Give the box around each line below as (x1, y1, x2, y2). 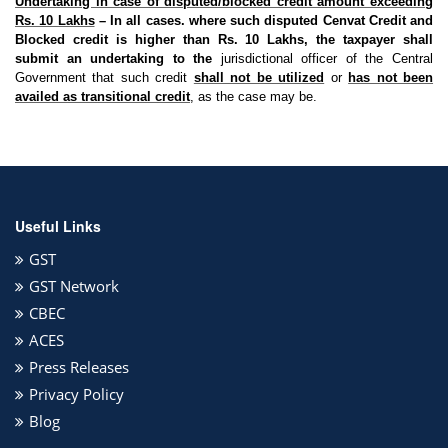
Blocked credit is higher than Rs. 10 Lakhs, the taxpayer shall (15, 31, 433, 47)
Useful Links (15, 215, 101, 236)
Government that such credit (15, 69, 194, 85)
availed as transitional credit (15, 88, 190, 104)
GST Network (29, 275, 119, 296)
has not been (348, 69, 434, 85)
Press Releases (29, 356, 129, 377)
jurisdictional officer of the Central (220, 50, 434, 66)
